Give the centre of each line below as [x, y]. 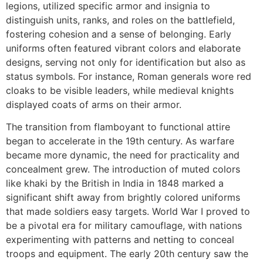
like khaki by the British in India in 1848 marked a [115, 183]
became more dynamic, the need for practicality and [123, 155]
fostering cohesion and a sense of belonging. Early [119, 34]
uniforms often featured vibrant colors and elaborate [123, 48]
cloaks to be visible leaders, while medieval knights [120, 90]
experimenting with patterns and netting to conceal [120, 240]
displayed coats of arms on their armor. [94, 104]
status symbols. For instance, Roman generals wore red [129, 76]
